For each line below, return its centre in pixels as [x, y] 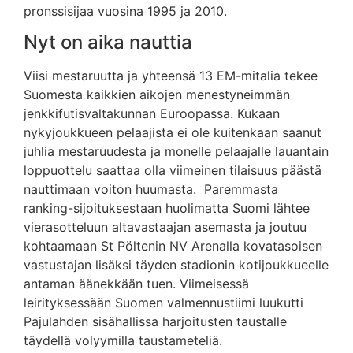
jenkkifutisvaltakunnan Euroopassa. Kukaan [152, 113]
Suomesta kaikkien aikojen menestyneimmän [157, 94]
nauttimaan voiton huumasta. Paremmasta [151, 189]
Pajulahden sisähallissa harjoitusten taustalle [155, 321]
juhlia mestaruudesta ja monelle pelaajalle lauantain [176, 151]
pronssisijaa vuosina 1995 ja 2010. [125, 11]
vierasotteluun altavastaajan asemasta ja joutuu [165, 227]
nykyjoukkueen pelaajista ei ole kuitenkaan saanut [173, 132]
